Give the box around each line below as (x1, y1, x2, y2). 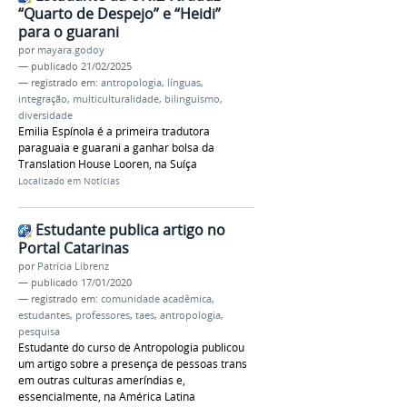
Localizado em (18, 175, 81, 188)
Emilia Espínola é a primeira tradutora (18, 124, 210, 140)
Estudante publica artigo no (35, 220, 225, 241)
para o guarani (18, 22, 119, 43)
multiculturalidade (73, 93, 159, 106)
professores (75, 309, 130, 323)
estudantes (18, 309, 70, 323)
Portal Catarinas (18, 238, 129, 259)
